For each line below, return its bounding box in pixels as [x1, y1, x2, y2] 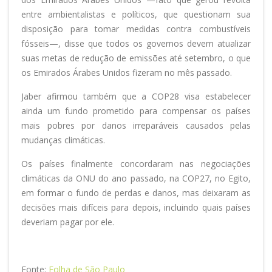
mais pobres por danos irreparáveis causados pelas [21, 120, 251, 132]
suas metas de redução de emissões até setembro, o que [21, 52, 251, 64]
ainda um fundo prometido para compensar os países [21, 105, 251, 117]
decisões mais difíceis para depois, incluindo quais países [21, 202, 251, 214]
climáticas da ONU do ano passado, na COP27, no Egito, [21, 172, 251, 185]
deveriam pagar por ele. [21, 216, 114, 228]
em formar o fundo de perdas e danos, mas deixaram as [21, 187, 251, 199]
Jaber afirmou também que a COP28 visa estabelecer [21, 90, 251, 103]
